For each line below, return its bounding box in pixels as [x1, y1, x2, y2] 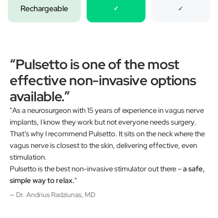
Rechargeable [20, 3, 68, 14]
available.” [10, 87, 70, 106]
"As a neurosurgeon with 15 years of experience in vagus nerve [10, 105, 204, 115]
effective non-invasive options [10, 71, 196, 90]
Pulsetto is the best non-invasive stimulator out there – [10, 163, 183, 174]
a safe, [183, 163, 205, 174]
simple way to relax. [10, 175, 75, 185]
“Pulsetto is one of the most [10, 54, 180, 73]
